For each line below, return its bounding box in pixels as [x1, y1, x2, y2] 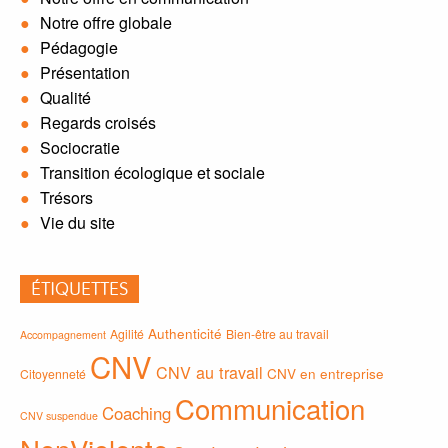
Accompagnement [20, 327, 106, 343]
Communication [175, 388, 365, 429]
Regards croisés [40, 110, 156, 134]
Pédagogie [40, 35, 118, 59]
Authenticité [148, 323, 222, 344]
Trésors [40, 185, 93, 209]
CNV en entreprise [267, 363, 384, 384]
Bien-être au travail [226, 325, 329, 343]
